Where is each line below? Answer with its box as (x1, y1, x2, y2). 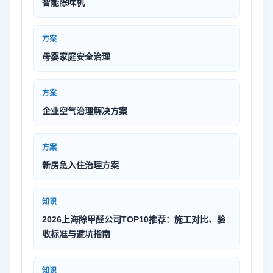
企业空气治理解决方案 (42, 105, 127, 116)
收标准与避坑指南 (42, 229, 110, 239)
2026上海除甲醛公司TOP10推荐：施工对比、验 (42, 214, 225, 224)
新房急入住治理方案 (42, 160, 119, 170)
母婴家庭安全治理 (42, 51, 110, 62)
